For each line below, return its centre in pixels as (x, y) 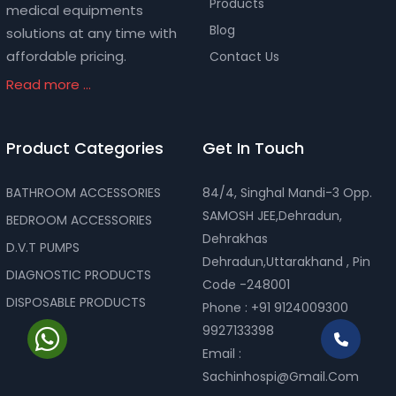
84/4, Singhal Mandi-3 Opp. (287, 192)
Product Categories (85, 148)
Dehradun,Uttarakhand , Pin (286, 261)
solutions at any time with (91, 34)
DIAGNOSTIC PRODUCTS (79, 274)
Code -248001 (246, 284)
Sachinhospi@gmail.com (280, 376)
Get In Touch (253, 148)
